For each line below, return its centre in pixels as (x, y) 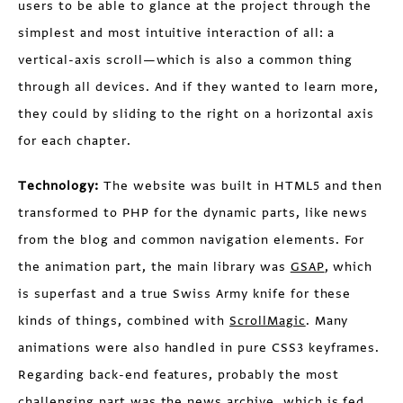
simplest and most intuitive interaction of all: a (177, 32)
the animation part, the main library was (154, 266)
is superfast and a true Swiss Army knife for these (185, 293)
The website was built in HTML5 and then (241, 185)
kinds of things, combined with (124, 320)
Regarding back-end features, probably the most (179, 374)
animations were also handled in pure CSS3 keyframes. (199, 347)
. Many (327, 320)
